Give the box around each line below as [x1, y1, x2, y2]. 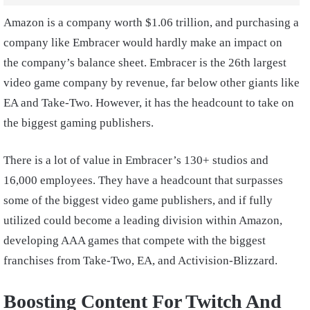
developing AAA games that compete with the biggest [3, 234, 266, 248]
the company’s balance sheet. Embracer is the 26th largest [3, 56, 286, 70]
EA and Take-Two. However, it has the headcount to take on [3, 96, 294, 110]
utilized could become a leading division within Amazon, [3, 214, 282, 228]
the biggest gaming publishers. [3, 116, 156, 130]
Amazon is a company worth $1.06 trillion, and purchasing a [3, 16, 299, 30]
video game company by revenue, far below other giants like [3, 76, 300, 90]
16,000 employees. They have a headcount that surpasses [3, 174, 283, 188]
